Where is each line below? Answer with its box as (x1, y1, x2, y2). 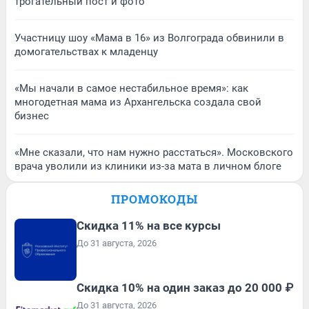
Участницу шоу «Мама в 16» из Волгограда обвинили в (14, 31, 284, 44)
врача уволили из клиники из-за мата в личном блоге (14, 159, 281, 172)
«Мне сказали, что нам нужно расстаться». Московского (14, 146, 293, 159)
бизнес (14, 109, 49, 122)
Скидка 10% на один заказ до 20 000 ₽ (77, 280, 293, 295)
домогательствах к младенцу (14, 45, 158, 58)
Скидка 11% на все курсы (77, 218, 221, 232)
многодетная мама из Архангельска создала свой (14, 95, 261, 108)
